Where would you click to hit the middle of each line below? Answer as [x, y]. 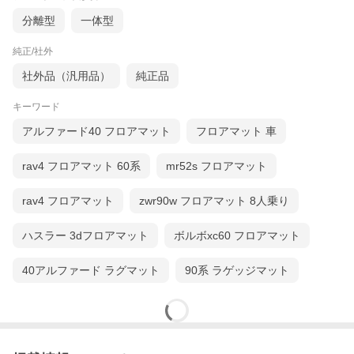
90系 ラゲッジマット [237, 271]
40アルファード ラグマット [91, 271]
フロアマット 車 [236, 132]
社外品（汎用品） [66, 76]
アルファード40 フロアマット [96, 132]
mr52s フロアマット [217, 166]
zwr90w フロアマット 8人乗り [214, 201]
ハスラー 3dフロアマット [85, 236]
